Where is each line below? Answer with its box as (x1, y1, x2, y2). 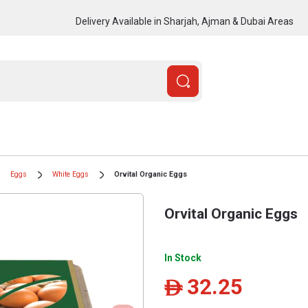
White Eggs (52, 170, 89, 179)
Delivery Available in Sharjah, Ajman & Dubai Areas (75, 15, 294, 27)
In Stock (164, 252, 201, 263)
